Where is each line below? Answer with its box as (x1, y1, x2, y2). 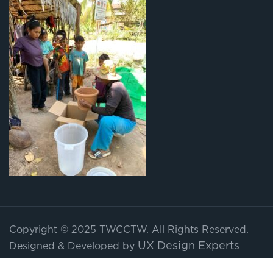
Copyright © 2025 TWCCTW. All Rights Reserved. (9, 225, 249, 235)
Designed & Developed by (9, 242, 135, 252)
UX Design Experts (135, 241, 239, 252)
